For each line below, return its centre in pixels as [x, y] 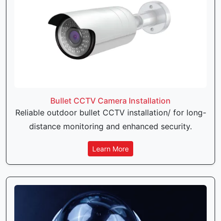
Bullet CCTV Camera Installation [110, 100]
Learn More [110, 148]
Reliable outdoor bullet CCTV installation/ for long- [110, 112]
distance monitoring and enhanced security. [110, 126]
